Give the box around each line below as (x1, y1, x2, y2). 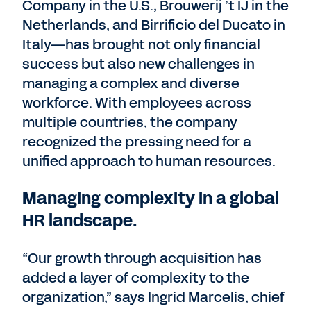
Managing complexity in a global (22, 187, 279, 210)
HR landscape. (22, 209, 137, 233)
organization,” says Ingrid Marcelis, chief (22, 287, 285, 307)
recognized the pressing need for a (22, 132, 251, 151)
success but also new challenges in (22, 54, 255, 74)
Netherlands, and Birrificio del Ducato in (22, 15, 285, 35)
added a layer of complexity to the (22, 268, 249, 287)
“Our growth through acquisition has (22, 249, 262, 268)
